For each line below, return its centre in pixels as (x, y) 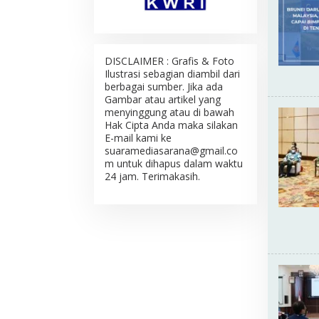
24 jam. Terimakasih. (152, 177)
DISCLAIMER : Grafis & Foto (169, 61)
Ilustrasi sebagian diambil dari (172, 74)
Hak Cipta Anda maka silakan (171, 125)
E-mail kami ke (138, 138)
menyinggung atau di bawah (169, 113)
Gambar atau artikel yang (163, 100)
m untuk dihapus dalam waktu (174, 164)
